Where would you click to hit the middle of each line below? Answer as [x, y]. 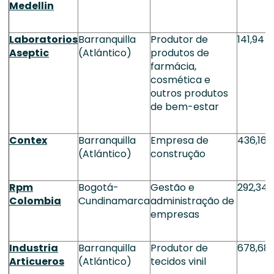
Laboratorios [43, 39]
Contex [28, 140]
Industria [34, 248]
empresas [175, 214]
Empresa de [180, 140]
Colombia [35, 201]
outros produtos [189, 93]
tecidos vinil [178, 261]
